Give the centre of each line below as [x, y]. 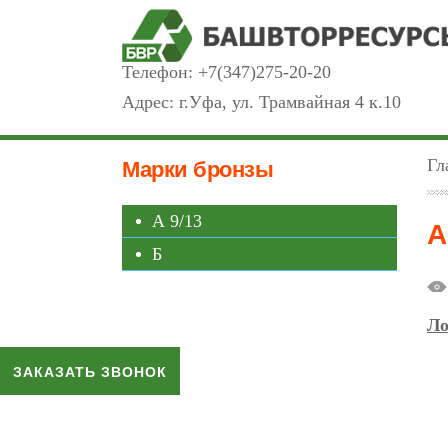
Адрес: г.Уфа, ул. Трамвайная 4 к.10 [261, 102]
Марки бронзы [197, 169]
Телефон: [160, 72]
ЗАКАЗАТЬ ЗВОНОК [90, 370]
